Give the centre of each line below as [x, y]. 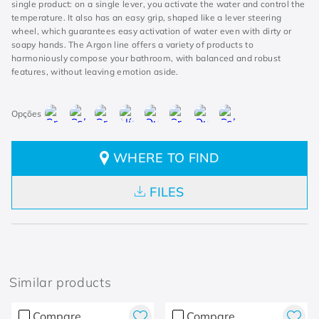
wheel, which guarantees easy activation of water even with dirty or [152, 31]
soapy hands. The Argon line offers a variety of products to [132, 45]
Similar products [61, 282]
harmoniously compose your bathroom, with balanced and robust [146, 58]
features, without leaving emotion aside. [95, 72]
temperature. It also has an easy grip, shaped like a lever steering [147, 17]
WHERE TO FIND [166, 158]
